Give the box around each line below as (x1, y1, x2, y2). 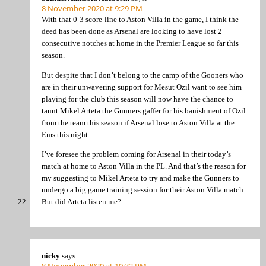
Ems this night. (42, 129, 90, 139)
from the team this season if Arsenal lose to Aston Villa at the (42, 118, 235, 127)
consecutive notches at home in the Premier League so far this (42, 39, 239, 48)
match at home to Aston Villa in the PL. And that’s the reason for (42, 161, 246, 170)
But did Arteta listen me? (42, 197, 121, 206)
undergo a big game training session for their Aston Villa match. (42, 185, 245, 194)
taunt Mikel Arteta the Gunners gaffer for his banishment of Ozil (42, 106, 246, 115)
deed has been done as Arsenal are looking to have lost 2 (42, 27, 222, 36)
